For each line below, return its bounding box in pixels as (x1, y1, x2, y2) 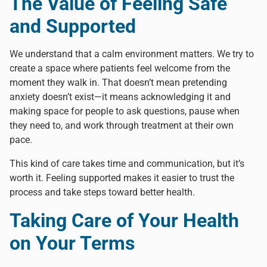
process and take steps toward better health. (10, 186, 195, 198)
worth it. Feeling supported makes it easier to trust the (10, 172, 234, 184)
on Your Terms (10, 231, 135, 254)
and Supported (10, 14, 136, 38)
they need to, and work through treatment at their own (10, 119, 234, 131)
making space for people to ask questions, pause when (10, 105, 240, 117)
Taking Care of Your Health (10, 209, 239, 232)
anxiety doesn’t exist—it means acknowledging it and (10, 91, 231, 103)
